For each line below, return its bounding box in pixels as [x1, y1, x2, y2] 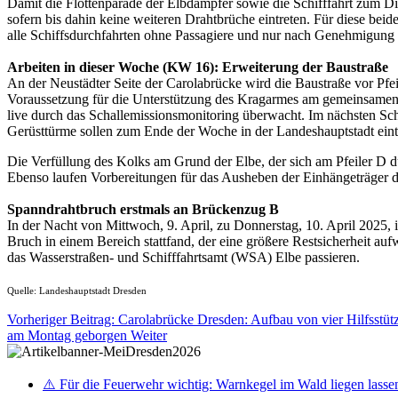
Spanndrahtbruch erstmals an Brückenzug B [7, 201, 279, 217]
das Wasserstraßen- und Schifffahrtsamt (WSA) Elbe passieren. [7, 249, 360, 265]
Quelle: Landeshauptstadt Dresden [7, 285, 147, 296]
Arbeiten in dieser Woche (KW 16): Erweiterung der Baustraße [7, 59, 388, 75]
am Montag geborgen [7, 327, 131, 343]
